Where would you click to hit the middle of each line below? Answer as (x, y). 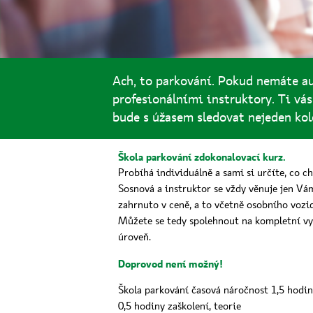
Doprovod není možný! (170, 264)
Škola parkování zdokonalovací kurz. (202, 157)
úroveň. (134, 237)
